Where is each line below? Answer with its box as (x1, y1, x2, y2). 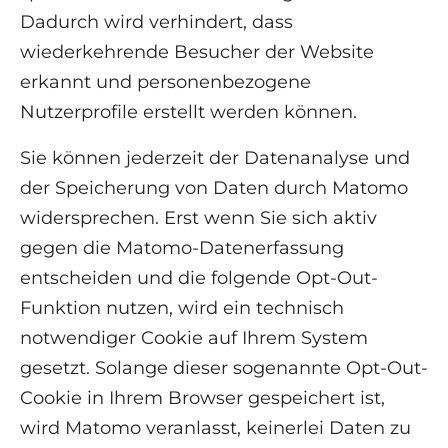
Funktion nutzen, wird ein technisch (20, 297, 344, 320)
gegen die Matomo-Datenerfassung (20, 237, 344, 260)
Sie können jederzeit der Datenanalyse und (20, 147, 410, 170)
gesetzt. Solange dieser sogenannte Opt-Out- (20, 357, 428, 380)
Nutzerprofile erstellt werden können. (20, 101, 357, 124)
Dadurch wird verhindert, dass (20, 11, 293, 34)
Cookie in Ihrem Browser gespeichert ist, (20, 387, 385, 410)
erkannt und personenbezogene (20, 71, 311, 94)
